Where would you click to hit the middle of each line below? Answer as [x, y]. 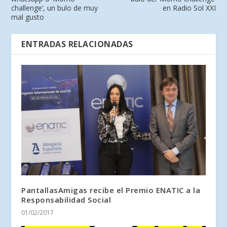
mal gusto [28, 17]
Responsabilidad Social [66, 199]
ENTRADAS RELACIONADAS [77, 44]
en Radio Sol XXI [189, 8]
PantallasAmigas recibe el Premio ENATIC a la [111, 190]
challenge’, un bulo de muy [55, 8]
